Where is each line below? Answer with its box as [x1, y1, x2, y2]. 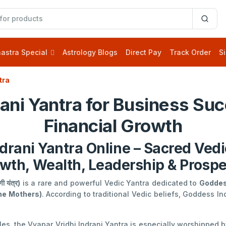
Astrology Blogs [63, 47, 118, 56]
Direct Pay [126, 47, 161, 56]
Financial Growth [43, 115, 183, 136]
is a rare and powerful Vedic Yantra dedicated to [20, 178, 200, 187]
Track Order [169, 47, 211, 56]
